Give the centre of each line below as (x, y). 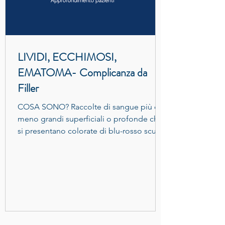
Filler (28, 88)
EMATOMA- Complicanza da (82, 73)
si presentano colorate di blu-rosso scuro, (92, 131)
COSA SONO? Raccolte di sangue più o (88, 107)
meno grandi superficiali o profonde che (90, 119)
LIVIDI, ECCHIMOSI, (67, 57)
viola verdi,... (40, 143)
